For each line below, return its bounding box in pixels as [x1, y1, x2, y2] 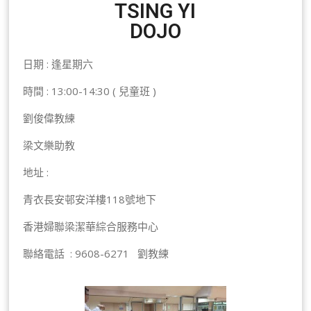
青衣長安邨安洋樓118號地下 [23, 192, 157, 207]
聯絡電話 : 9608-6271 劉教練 [23, 246, 169, 261]
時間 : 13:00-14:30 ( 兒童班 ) [23, 84, 157, 99]
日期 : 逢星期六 [23, 57, 94, 72]
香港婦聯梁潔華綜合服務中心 [23, 219, 159, 234]
